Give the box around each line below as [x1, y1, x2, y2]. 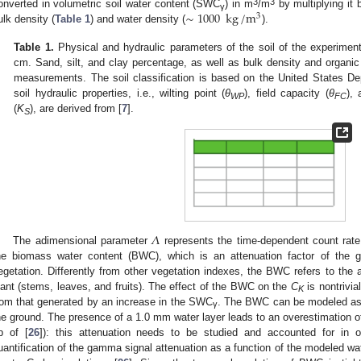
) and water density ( [90, 13, 185, 26]
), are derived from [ [30, 102, 122, 115]
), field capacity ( [244, 87, 329, 100]
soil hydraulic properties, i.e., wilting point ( [14, 87, 226, 100]
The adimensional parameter [13, 234, 152, 247]
